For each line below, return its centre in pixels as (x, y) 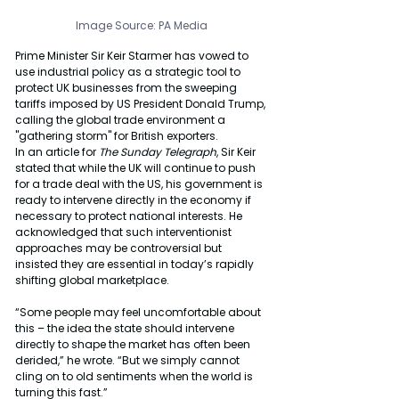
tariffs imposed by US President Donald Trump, (142, 103)
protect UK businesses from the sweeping (127, 87)
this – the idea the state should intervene (126, 328)
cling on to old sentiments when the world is (135, 376)
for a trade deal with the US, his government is (140, 183)
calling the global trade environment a (122, 119)
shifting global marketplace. (92, 280)
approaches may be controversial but (120, 248)
